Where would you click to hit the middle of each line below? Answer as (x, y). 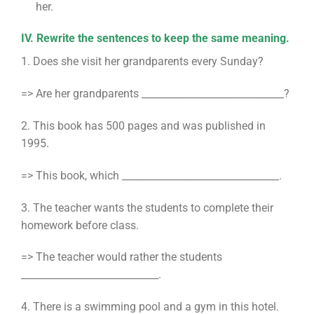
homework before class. (80, 225)
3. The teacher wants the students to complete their (147, 207)
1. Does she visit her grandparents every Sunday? (142, 62)
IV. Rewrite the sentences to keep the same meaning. (155, 39)
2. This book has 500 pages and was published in (143, 125)
